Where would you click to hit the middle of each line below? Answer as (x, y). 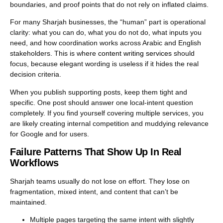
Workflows (34, 163)
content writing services (135, 54)
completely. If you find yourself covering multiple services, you (107, 113)
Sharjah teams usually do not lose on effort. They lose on (100, 181)
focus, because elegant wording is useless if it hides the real (104, 64)
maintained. (28, 202)
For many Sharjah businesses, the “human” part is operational (108, 22)
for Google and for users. (50, 134)
